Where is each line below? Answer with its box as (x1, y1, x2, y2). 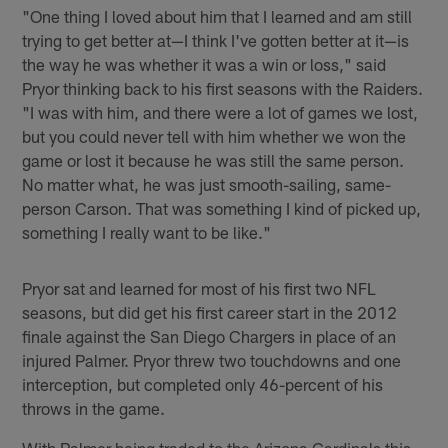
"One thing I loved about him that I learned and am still (22, 6, 413, 27)
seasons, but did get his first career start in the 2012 (22, 302, 398, 323)
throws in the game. (22, 398, 166, 419)
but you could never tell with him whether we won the (22, 126, 407, 147)
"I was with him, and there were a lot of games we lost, (22, 102, 419, 123)
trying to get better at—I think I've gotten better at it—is (22, 30, 410, 51)
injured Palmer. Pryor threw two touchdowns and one (22, 350, 402, 371)
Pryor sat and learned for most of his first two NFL (22, 278, 377, 299)
